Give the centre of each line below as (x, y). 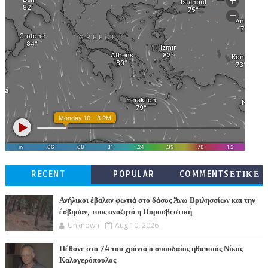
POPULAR (134, 174)
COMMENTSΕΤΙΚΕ (220, 174)
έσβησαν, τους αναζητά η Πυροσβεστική (125, 211)
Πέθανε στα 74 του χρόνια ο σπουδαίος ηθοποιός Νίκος (151, 249)
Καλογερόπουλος (87, 260)
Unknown (83, 225)
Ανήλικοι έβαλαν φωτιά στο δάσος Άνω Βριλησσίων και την (157, 200)
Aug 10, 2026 (136, 225)
